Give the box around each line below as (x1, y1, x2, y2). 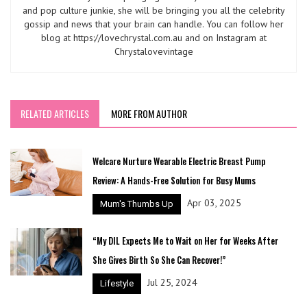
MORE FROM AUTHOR (111, 106, 187, 121)
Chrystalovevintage (114, 45, 193, 58)
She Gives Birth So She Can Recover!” (92, 252, 225, 267)
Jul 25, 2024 (147, 276, 197, 289)
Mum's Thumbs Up (99, 198, 173, 209)
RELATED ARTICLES (21, 106, 89, 121)
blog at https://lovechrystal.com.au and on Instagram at (40, 31, 267, 44)
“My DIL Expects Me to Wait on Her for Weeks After (92, 233, 278, 247)
